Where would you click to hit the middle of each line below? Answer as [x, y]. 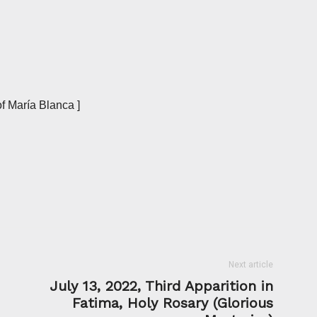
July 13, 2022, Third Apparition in [161, 286]
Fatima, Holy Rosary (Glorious [173, 302]
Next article [251, 264]
